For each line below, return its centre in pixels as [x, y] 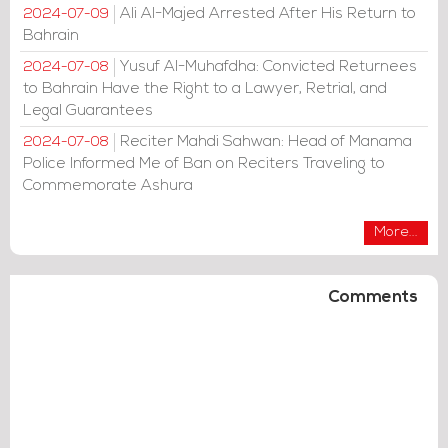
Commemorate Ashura [108, 186]
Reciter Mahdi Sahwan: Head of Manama [266, 142]
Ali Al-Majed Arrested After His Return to [268, 14]
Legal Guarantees [88, 111]
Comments [373, 297]
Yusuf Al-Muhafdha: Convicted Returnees [268, 67]
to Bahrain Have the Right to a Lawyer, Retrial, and [205, 89]
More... [396, 232]
